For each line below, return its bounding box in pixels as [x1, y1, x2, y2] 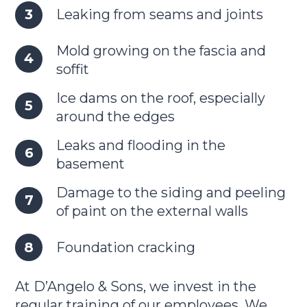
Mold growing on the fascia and [56, 42, 266, 60]
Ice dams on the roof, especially [56, 90, 265, 107]
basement [56, 155, 125, 172]
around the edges [56, 108, 175, 125]
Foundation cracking [56, 238, 195, 256]
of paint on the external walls [56, 202, 248, 219]
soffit [56, 61, 89, 78]
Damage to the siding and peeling [56, 184, 286, 201]
